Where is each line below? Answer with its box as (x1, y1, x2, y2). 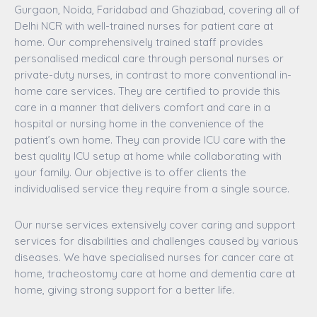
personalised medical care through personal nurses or (14, 52, 284, 66)
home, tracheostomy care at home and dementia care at (14, 267, 295, 281)
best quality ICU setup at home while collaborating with (14, 149, 282, 163)
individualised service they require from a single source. (14, 182, 289, 196)
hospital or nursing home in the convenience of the (14, 117, 264, 131)
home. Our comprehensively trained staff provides (14, 35, 263, 50)
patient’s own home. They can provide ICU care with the (14, 133, 286, 147)
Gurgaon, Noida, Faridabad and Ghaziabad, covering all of (14, 3, 300, 17)
